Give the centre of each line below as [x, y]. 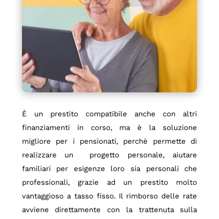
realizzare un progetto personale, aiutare [109, 155]
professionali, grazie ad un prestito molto [109, 182]
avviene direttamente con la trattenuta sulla [109, 209]
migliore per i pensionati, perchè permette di [109, 141]
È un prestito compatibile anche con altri [109, 114]
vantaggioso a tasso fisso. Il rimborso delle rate [109, 196]
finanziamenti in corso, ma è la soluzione [109, 127]
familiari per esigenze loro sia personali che [109, 168]
